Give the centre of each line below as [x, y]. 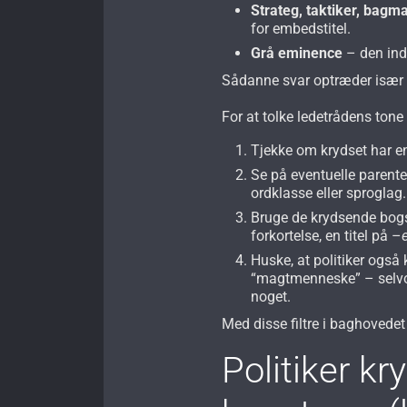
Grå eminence [297, 53]
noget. [271, 296]
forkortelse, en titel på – [327, 235]
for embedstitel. [301, 28]
